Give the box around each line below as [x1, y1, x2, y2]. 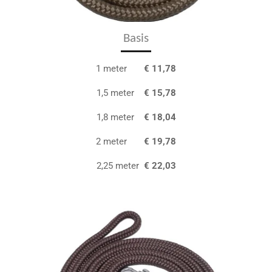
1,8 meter [96, 112, 144, 123]
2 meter [96, 136, 144, 148]
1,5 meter [96, 87, 144, 99]
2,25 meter [96, 160, 139, 172]
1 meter [96, 63, 144, 75]
